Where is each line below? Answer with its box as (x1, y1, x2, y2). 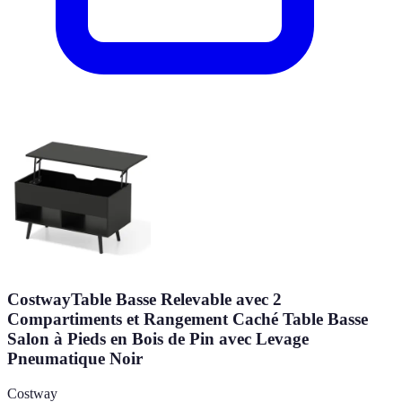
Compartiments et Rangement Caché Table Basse (7, 310, 368, 329)
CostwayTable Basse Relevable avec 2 (7, 290, 282, 310)
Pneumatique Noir (7, 349, 143, 369)
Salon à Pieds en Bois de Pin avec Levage (7, 329, 309, 349)
